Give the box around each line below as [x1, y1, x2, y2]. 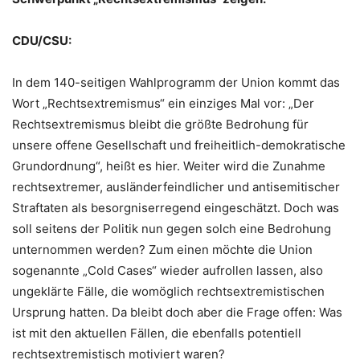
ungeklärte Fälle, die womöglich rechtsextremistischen [12, 283, 325, 299]
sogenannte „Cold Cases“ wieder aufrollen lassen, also [12, 262, 323, 278]
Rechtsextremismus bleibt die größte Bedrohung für [12, 116, 309, 132]
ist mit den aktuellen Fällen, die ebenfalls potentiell [12, 325, 301, 341]
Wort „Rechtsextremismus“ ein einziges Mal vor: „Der [12, 95, 314, 111]
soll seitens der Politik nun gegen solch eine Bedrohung [12, 220, 331, 236]
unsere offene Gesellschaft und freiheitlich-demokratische [12, 137, 346, 153]
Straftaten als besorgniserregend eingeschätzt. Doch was [12, 199, 339, 215]
